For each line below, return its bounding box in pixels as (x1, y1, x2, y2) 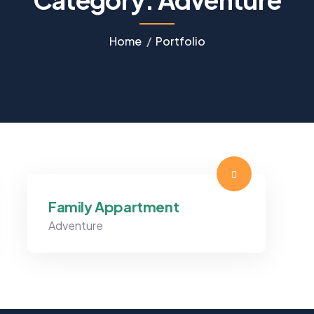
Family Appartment (48, 197, 179, 215)
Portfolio (155, 33, 205, 48)
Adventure (48, 217, 103, 233)
